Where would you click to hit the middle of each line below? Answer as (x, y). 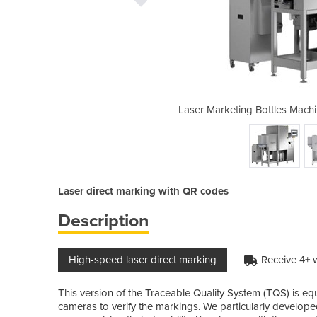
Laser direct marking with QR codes (143, 191)
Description (103, 220)
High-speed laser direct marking (143, 259)
